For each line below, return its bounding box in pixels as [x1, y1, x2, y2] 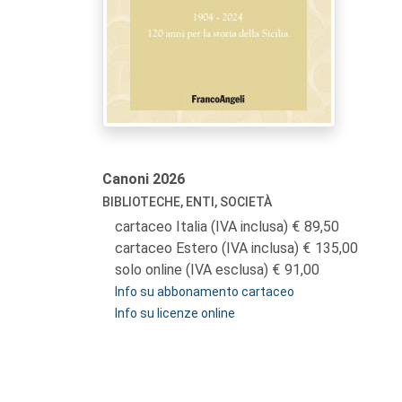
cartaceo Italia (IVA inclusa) [115, 218, 292, 235]
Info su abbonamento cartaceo [115, 284, 294, 299]
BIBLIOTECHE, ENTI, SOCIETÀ [102, 195, 272, 209]
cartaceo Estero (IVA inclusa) [115, 240, 302, 257]
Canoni [102, 170, 153, 188]
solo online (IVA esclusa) [115, 261, 272, 278]
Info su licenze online [115, 306, 235, 320]
